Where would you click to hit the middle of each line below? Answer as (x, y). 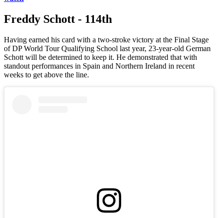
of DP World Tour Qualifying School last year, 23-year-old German (107, 49)
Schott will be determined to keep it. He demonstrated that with (100, 57)
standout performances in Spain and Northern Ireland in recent (99, 66)
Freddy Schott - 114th (58, 19)
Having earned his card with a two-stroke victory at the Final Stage (106, 40)
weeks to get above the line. (46, 75)
